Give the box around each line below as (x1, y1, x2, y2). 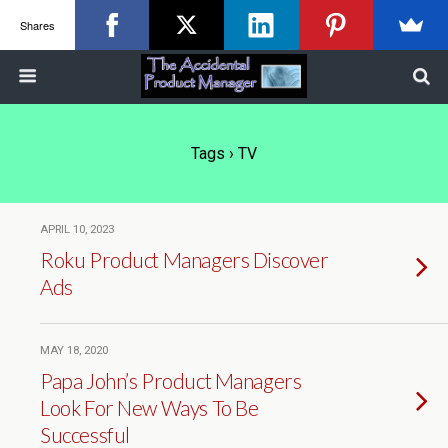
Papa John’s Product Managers (40, 368, 302, 393)
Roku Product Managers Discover (40, 247, 329, 272)
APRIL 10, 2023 (40, 223, 114, 236)
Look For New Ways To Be (40, 395, 259, 420)
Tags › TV (191, 144, 257, 163)
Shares (19, 16, 55, 33)
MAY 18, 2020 (40, 344, 108, 357)
